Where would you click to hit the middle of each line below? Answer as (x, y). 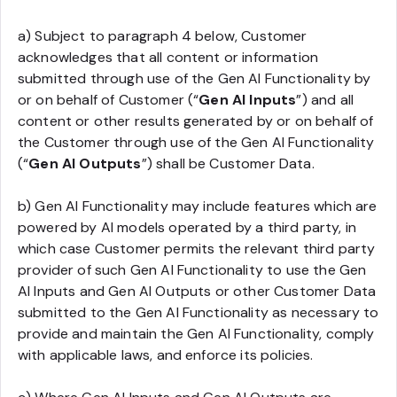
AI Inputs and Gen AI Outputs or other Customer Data (197, 291)
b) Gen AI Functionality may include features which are (198, 206)
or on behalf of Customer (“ (109, 100)
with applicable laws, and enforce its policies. (166, 355)
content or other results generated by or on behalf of (196, 121)
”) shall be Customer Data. (228, 163)
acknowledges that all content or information (168, 57)
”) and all (325, 100)
